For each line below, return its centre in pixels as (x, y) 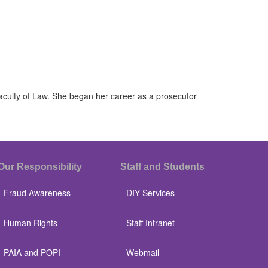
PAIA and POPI (32, 252)
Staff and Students (162, 167)
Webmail (143, 252)
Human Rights (31, 223)
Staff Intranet (150, 223)
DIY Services (150, 193)
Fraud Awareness (37, 193)
